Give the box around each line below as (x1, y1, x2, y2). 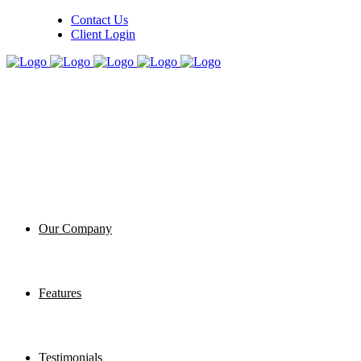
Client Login (70, 27, 135, 41)
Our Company (39, 222, 112, 235)
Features (39, 286, 81, 300)
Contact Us (70, 13, 128, 27)
